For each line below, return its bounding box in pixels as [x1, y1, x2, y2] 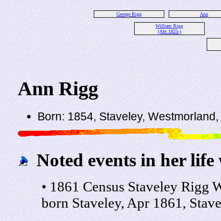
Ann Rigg [17, 77, 98, 100]
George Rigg [116, 11, 142, 17]
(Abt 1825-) [157, 29, 181, 34]
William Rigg [155, 23, 183, 29]
